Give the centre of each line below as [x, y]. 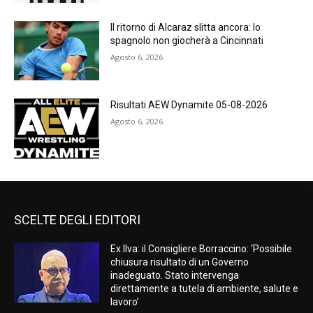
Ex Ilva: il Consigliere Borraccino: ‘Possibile [202, 249]
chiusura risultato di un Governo [180, 262]
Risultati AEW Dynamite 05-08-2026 [189, 105]
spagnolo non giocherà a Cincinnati [187, 40]
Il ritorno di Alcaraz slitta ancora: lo [186, 27]
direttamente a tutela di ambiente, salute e [205, 289]
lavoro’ [125, 302]
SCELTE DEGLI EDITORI [77, 220]
